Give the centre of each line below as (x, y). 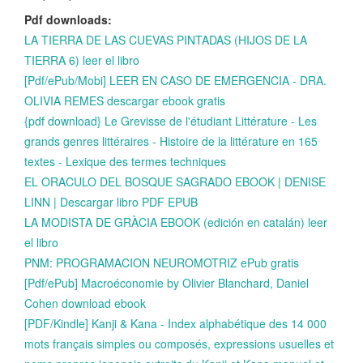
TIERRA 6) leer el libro (82, 60)
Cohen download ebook (85, 303)
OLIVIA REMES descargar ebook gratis (125, 100)
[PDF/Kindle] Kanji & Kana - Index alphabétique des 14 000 (175, 323)
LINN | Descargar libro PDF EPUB (111, 201)
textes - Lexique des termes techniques (125, 161)
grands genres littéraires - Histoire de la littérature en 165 (171, 141)
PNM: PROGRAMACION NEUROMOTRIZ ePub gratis (162, 262)
